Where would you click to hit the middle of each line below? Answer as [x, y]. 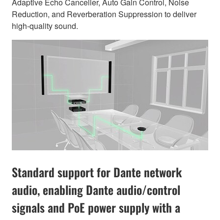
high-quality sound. [45, 26]
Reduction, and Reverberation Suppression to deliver [104, 14]
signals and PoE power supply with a [96, 207]
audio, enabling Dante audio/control [96, 189]
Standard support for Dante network [97, 172]
